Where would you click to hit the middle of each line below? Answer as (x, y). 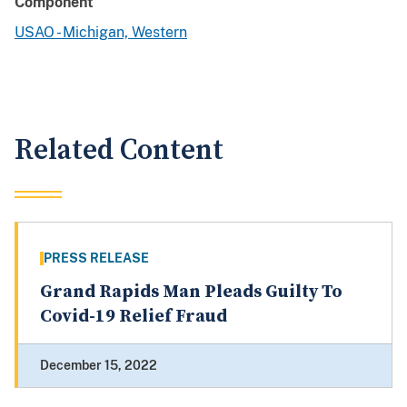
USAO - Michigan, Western (101, 33)
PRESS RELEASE (96, 258)
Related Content (119, 151)
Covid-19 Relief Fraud (134, 317)
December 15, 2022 (99, 366)
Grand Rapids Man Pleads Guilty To (191, 293)
